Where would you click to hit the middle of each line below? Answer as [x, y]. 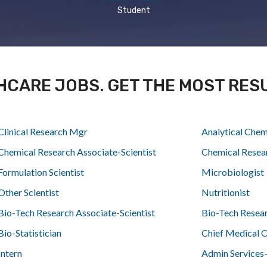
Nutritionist [226, 192]
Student [133, 10]
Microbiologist [233, 172]
